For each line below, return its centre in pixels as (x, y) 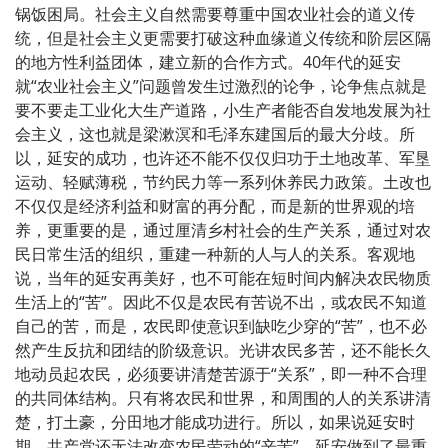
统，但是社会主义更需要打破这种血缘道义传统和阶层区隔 (223, 37)
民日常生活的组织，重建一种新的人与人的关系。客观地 (215, 253)
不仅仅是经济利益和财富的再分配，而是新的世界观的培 (215, 205)
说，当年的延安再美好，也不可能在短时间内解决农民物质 (223, 277)
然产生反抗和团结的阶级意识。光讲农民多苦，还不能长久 (223, 349)
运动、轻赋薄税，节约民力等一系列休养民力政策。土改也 (223, 181)
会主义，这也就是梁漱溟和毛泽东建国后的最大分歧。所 (215, 133)
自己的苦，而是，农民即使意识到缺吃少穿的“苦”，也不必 (221, 325)
